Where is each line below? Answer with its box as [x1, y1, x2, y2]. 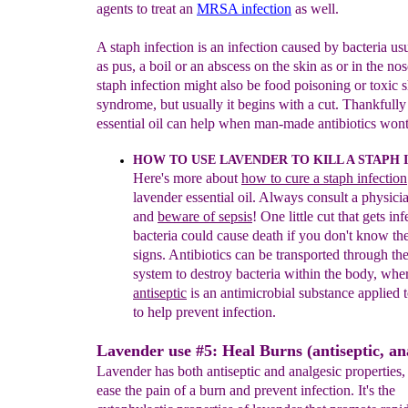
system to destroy [133, 266, 236, 281]
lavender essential [133, 189, 238, 205]
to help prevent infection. [133, 304, 276, 320]
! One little [252, 209, 317, 224]
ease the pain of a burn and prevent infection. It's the [97, 382, 395, 398]
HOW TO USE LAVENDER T [133, 153, 300, 167]
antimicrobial [220, 285, 299, 301]
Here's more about [133, 170, 241, 186]
